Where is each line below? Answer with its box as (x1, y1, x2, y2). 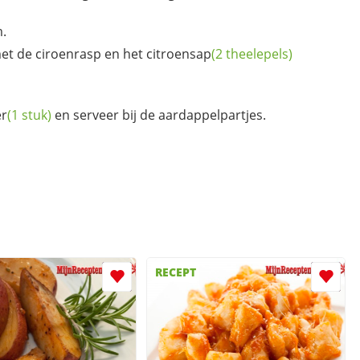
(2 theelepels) (211, 44, 292, 63)
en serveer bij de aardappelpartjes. (51, 105, 266, 124)
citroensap (146, 44, 211, 63)
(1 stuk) (7, 105, 51, 124)
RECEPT (154, 264, 196, 280)
